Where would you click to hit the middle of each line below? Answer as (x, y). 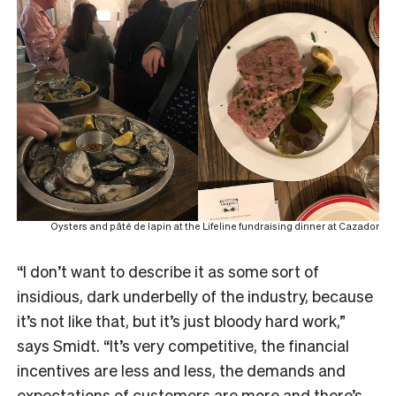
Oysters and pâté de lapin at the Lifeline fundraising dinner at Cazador (215, 227)
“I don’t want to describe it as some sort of (168, 271)
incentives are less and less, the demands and (181, 370)
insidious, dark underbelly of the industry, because (195, 296)
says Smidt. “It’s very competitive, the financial (183, 346)
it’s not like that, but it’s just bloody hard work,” (181, 321)
